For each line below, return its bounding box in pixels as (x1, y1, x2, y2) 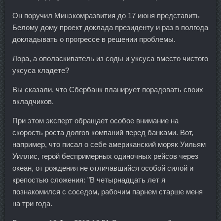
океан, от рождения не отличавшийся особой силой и (12, 164, 193, 172)
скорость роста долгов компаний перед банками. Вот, (12, 128, 193, 137)
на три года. (12, 199, 52, 208)
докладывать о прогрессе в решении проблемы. (12, 35, 176, 43)
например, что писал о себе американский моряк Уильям (12, 140, 206, 148)
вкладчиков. (12, 97, 54, 106)
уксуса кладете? (12, 66, 69, 74)
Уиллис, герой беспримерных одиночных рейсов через (12, 152, 198, 160)
